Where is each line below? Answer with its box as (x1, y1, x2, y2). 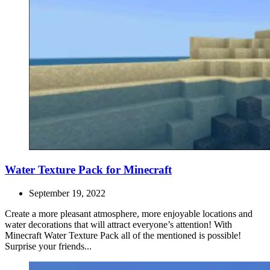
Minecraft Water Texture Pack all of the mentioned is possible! (5, 230, 241, 241)
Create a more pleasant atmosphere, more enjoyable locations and (5, 209, 253, 219)
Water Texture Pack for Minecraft (5, 163, 172, 177)
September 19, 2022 (29, 188, 105, 199)
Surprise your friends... (5, 241, 92, 252)
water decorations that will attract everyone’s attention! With (5, 219, 232, 230)
